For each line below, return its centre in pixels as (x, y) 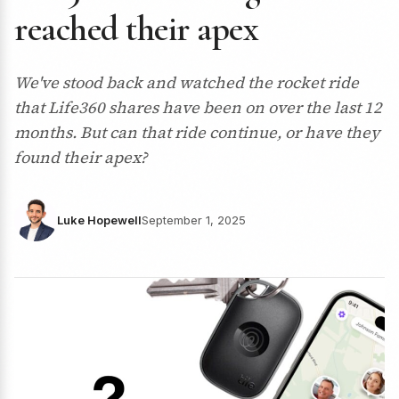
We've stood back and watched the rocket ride (187, 82)
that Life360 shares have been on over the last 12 (198, 107)
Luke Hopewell (99, 220)
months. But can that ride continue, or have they (197, 132)
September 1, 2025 (194, 220)
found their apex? (81, 157)
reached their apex (136, 28)
